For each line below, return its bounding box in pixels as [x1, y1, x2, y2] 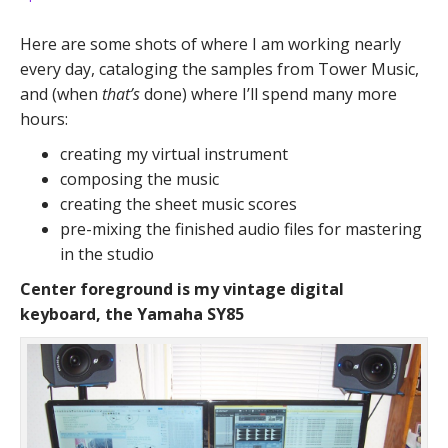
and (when [20, 83, 102, 105]
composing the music [60, 168, 219, 190]
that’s [102, 83, 144, 105]
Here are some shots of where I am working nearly [20, 33, 401, 55]
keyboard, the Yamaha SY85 [20, 303, 244, 325]
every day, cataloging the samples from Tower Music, [20, 58, 419, 80]
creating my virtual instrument [60, 143, 288, 165]
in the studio [60, 243, 154, 265]
